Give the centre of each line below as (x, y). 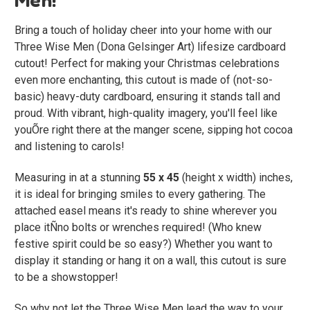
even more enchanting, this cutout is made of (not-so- (144, 80)
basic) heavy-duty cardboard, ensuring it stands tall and (147, 96)
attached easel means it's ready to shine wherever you (146, 210)
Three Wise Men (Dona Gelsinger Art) (104, 46)
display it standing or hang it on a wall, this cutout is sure (151, 260)
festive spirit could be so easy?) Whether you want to (144, 244)
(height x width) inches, (236, 177)
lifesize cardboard (240, 46)
